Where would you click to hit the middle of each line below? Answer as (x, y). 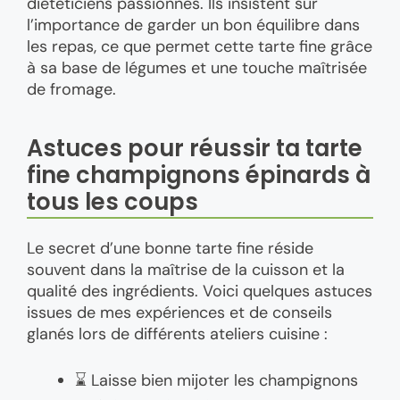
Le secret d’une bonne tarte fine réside (170, 248)
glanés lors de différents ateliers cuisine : (177, 333)
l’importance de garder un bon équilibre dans (193, 25)
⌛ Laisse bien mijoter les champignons (217, 380)
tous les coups (112, 201)
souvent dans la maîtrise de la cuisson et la (186, 269)
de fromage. (71, 90)
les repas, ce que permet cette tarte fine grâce (200, 47)
